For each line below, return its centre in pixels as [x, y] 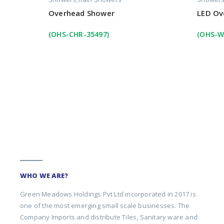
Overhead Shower [81, 13]
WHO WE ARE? [44, 175]
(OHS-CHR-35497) [79, 34]
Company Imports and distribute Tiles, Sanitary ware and [109, 217]
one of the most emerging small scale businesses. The [105, 205]
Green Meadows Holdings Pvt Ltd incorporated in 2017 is [108, 194]
